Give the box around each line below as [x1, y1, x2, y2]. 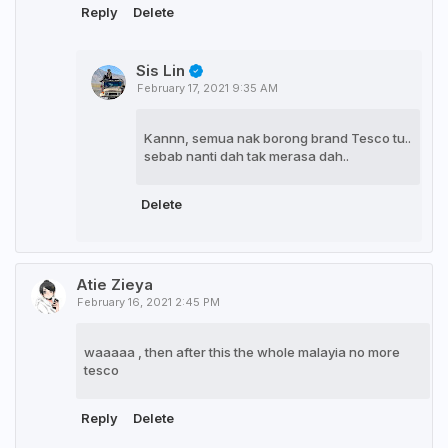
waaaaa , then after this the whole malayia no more [84, 344, 400, 361]
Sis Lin [136, 61, 185, 81]
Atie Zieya [76, 275, 153, 295]
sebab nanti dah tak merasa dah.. [144, 148, 349, 165]
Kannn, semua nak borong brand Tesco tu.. [144, 130, 411, 147]
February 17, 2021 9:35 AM [137, 81, 278, 96]
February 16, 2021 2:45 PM [77, 295, 220, 310]
